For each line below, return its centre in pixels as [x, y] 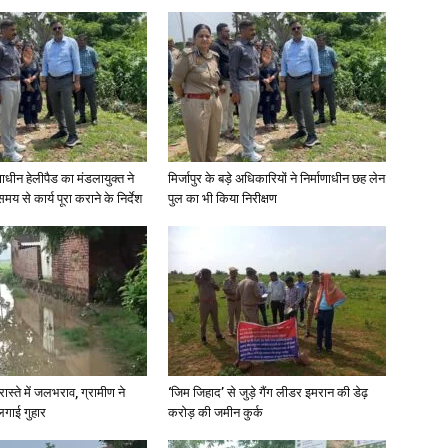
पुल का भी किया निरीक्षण [222, 198]
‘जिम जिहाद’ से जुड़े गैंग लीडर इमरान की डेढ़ [268, 392]
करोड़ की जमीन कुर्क [215, 412]
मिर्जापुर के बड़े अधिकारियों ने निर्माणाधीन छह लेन [276, 178]
